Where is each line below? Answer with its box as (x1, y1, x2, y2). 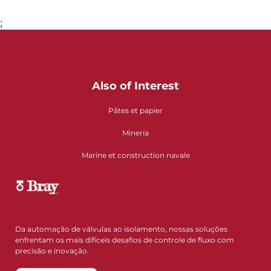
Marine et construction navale (81, 151, 190, 160)
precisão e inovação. (15, 246, 89, 255)
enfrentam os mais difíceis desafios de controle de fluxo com (15, 235, 234, 244)
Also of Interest (92, 79, 179, 93)
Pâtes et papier (108, 106, 163, 116)
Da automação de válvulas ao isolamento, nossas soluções (15, 224, 227, 233)
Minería (122, 128, 149, 138)
